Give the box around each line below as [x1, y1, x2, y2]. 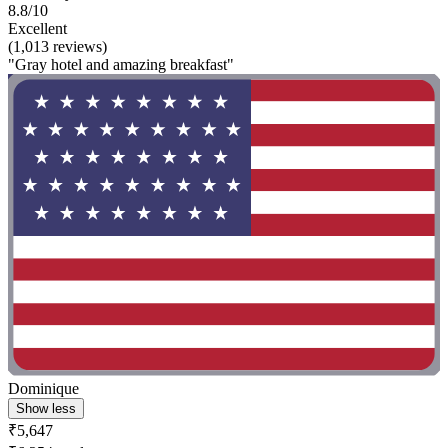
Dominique [8, 380, 79, 398]
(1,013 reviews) [8, 37, 107, 55]
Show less [16, 401, 76, 417]
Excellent [8, 19, 67, 37]
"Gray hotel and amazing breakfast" [8, 55, 234, 73]
